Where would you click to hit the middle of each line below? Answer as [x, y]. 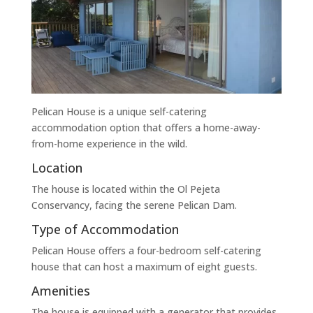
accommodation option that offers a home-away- [146, 128]
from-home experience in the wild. [109, 144]
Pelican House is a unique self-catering [119, 112]
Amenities [60, 291]
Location [57, 168]
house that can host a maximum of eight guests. [144, 267]
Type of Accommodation [105, 230]
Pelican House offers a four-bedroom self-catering [146, 251]
